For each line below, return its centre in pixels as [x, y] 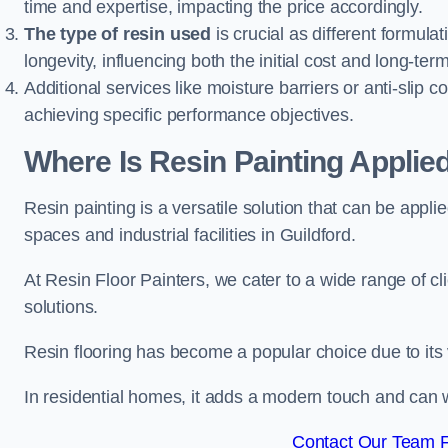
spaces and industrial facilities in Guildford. [190, 235]
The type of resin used [118, 34]
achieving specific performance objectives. [189, 115]
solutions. [61, 307]
